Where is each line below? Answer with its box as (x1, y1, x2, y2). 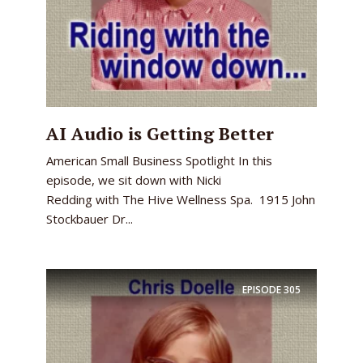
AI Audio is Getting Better (46, 122, 274, 145)
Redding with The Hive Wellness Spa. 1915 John (46, 191, 315, 207)
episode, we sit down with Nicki (46, 172, 221, 188)
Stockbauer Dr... (46, 211, 133, 227)
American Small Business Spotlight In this (46, 152, 272, 169)
